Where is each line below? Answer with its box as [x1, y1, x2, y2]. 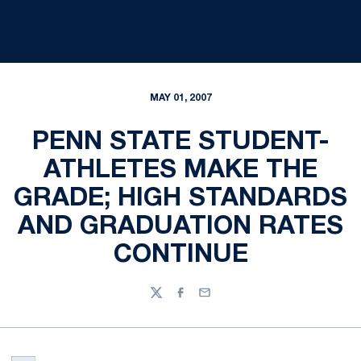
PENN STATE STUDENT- [31, 131, 330, 154]
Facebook [173, 294, 229, 305]
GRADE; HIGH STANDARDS [14, 187, 347, 210]
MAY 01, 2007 [149, 93, 212, 102]
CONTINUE [113, 243, 248, 267]
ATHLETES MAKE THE [44, 159, 317, 182]
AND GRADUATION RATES [18, 215, 343, 239]
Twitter [149, 294, 189, 305]
